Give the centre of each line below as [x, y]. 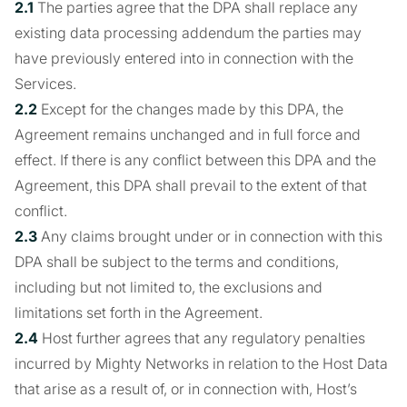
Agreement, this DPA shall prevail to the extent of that [191, 185]
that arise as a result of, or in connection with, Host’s [186, 389]
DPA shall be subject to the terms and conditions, [177, 262]
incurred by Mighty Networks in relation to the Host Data [201, 363]
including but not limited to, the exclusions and [169, 287]
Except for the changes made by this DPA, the [190, 109]
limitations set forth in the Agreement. [139, 313]
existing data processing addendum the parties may [188, 33]
